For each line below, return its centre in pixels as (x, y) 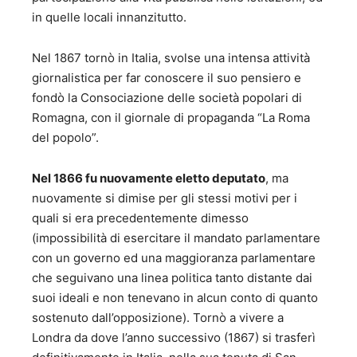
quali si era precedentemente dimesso (140, 218)
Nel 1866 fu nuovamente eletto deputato (149, 178)
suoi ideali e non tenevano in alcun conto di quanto (175, 298)
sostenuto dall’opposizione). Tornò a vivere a (158, 318)
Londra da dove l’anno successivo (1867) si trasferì (174, 338)
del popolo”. (65, 138)
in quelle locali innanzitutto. (109, 18)
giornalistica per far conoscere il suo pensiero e (167, 78)
